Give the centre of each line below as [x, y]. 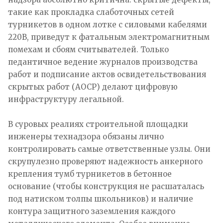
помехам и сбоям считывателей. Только [88, 49]
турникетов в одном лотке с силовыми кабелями [108, 24]
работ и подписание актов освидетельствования [107, 74]
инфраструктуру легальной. [66, 99]
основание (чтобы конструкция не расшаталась [106, 186]
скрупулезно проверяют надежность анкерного [105, 161]
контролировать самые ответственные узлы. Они [109, 149]
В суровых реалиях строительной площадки [98, 124]
